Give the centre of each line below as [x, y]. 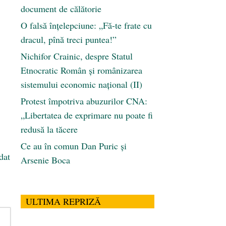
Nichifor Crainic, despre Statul [77, 56]
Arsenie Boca [45, 160]
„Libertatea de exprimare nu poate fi [87, 115]
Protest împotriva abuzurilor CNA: [84, 101]
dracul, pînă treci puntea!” [69, 40]
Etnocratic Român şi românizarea [81, 70]
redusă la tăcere [49, 129]
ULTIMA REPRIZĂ [63, 202]
